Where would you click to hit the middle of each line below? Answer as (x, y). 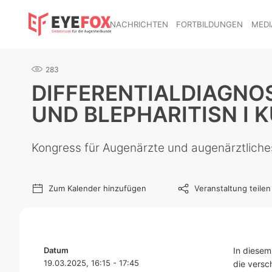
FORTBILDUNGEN (210, 24)
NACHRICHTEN (139, 24)
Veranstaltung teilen (233, 188)
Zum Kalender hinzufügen (97, 188)
